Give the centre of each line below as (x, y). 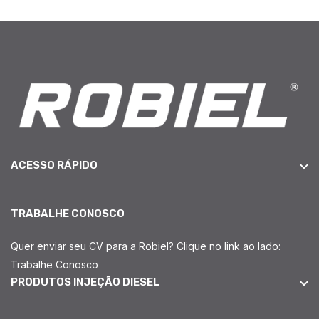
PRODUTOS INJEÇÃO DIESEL (85, 282)
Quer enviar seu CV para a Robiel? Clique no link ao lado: (146, 246)
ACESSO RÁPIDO (54, 166)
